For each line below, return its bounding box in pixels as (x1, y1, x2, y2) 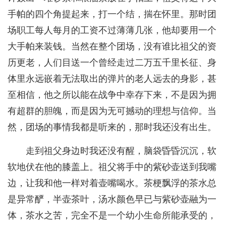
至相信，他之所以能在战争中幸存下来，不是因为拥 (8, 90, 216, 100)
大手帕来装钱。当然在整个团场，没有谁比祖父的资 (8, 41, 216, 52)
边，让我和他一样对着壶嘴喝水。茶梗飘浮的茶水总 (8, 178, 216, 189)
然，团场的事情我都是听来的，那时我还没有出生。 (8, 122, 216, 133)
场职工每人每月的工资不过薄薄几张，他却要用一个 (8, 25, 216, 36)
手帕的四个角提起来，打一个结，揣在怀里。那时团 (8, 9, 216, 20)
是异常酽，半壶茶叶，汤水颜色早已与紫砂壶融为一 (8, 194, 216, 205)
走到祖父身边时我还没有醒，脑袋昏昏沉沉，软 (26, 146, 216, 156)
